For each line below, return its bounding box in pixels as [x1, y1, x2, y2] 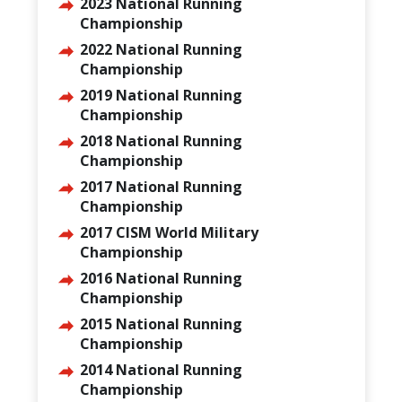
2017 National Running [79, 177, 242, 197]
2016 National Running [79, 268, 242, 288]
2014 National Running [79, 360, 242, 380]
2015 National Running [79, 314, 242, 334]
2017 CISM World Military [79, 223, 258, 242]
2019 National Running [79, 85, 242, 105]
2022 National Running [79, 39, 242, 59]
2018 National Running [79, 131, 242, 151]
